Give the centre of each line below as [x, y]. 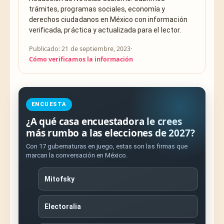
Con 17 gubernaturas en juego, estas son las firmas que [107, 146]
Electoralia [63, 207]
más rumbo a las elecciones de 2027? [110, 133]
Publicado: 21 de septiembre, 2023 [80, 48]
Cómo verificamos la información [81, 59]
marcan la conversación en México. [77, 155]
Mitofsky [60, 179]
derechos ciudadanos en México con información [108, 19]
